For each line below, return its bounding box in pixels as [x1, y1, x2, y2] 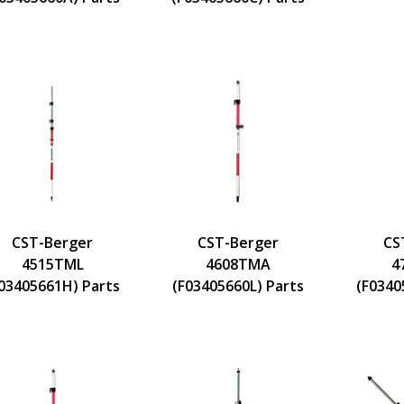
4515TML [21, 253, 84, 274]
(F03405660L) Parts [172, 275, 304, 296]
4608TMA [206, 253, 271, 274]
